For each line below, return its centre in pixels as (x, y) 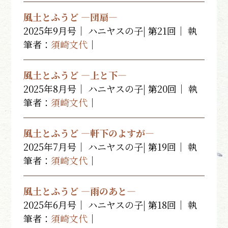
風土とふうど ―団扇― (71, 17)
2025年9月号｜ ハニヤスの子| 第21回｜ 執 (110, 31)
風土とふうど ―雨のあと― (80, 191)
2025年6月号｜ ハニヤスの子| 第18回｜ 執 (110, 205)
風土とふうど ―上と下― (75, 75)
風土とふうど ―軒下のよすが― (89, 133)
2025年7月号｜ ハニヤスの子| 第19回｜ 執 (110, 147)
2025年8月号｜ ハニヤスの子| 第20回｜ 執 (111, 89)
